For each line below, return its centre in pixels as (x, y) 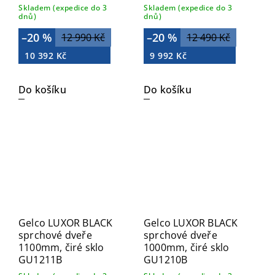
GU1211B (41, 260)
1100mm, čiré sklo (61, 248)
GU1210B (166, 260)
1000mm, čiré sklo (187, 248)
